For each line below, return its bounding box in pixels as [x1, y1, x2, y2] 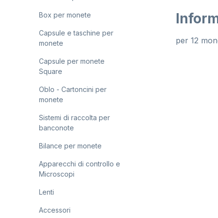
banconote [39, 124, 74, 132]
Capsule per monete [39, 57, 105, 65]
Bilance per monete [39, 142, 102, 150]
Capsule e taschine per [39, 29, 113, 37]
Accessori [39, 206, 71, 214]
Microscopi [39, 170, 74, 178]
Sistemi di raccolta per [39, 113, 110, 122]
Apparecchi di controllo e [39, 160, 120, 168]
